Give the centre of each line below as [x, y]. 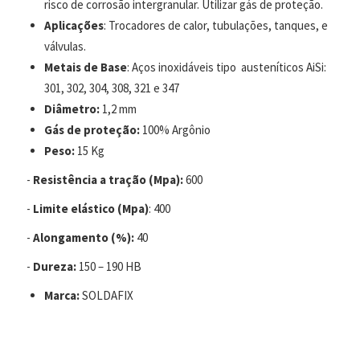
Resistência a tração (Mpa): [108, 179]
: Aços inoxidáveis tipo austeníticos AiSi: [227, 67]
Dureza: [55, 266]
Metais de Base [86, 67]
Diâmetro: [73, 108]
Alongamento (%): [84, 237]
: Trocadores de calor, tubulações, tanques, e [216, 25]
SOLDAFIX [106, 295]
